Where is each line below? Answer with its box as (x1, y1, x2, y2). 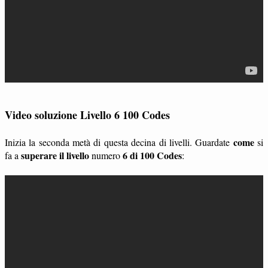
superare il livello (21, 148, 89, 163)
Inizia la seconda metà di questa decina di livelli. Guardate (5, 136, 233, 149)
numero (89, 149, 123, 162)
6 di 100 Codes (123, 148, 182, 163)
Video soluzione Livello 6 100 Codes (5, 107, 170, 123)
